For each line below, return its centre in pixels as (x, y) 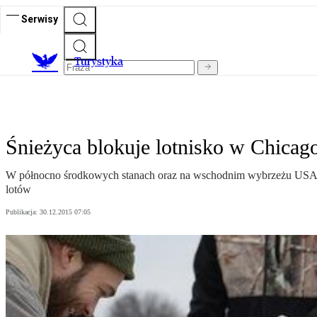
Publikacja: (23, 212)
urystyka (102, 62)
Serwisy (40, 19)
